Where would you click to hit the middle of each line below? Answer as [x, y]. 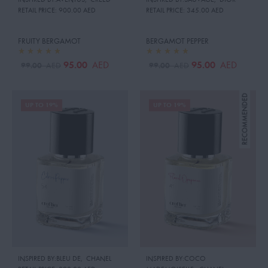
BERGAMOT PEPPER [177, 41]
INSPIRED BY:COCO [176, 259]
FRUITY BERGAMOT [49, 41]
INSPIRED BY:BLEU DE [49, 259]
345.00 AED [204, 10]
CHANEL [99, 259]
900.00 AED [76, 10]
